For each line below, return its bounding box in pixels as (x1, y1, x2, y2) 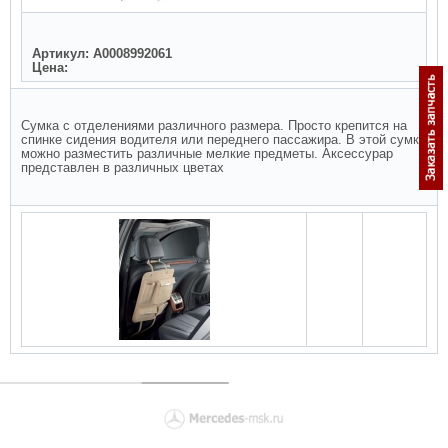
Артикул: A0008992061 (32, 46, 172, 61)
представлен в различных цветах (21, 160, 224, 175)
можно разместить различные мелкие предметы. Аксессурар (21, 146, 393, 161)
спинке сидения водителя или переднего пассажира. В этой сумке (21, 132, 426, 147)
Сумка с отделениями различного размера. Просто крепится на (21, 118, 407, 133)
